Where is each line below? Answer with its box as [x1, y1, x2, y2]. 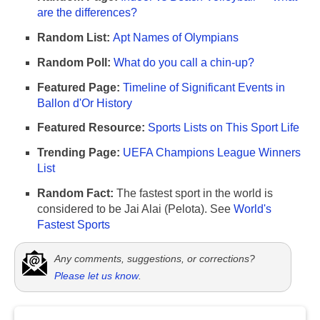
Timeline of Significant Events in [123, 81, 285, 94]
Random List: [37, 31, 110, 44]
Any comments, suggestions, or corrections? [54, 252, 255, 264]
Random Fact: [37, 187, 114, 200]
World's [234, 203, 271, 216]
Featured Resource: [37, 121, 145, 134]
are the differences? [37, 6, 137, 19]
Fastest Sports [37, 219, 110, 231]
